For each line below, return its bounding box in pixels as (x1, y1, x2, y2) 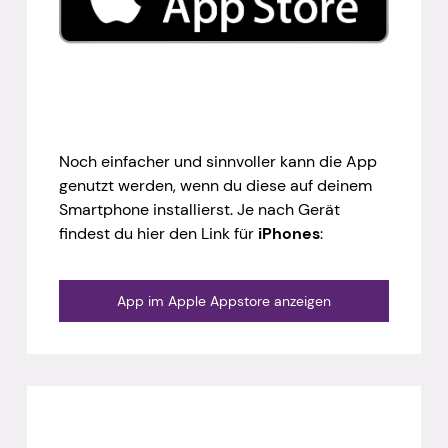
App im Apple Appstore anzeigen (117, 292, 331, 311)
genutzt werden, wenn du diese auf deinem (58, 175, 372, 197)
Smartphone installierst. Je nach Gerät (58, 199, 340, 221)
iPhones (257, 223, 320, 245)
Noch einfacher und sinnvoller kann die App (58, 151, 377, 173)
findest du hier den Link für (58, 223, 258, 245)
